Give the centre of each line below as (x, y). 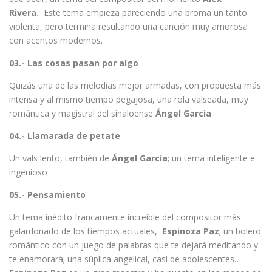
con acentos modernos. (56, 40)
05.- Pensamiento (47, 195)
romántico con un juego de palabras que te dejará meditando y (134, 245)
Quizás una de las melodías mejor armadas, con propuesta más (135, 85)
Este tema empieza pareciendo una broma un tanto (145, 12)
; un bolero (240, 231)
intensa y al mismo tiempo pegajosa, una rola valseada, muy (129, 99)
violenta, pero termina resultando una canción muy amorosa (128, 26)
